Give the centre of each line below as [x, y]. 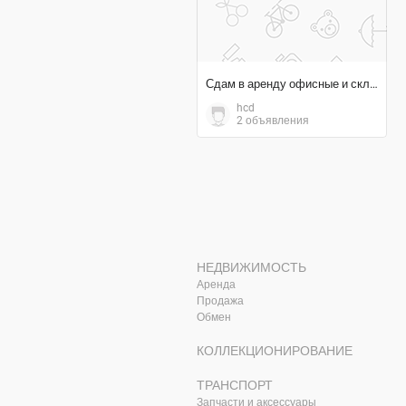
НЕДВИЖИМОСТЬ [251, 267]
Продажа [220, 301]
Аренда [216, 285]
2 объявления [273, 121]
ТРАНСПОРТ [235, 385]
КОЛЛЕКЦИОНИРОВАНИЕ [275, 351]
